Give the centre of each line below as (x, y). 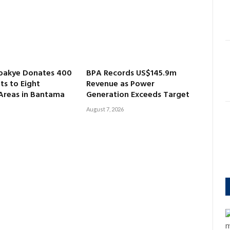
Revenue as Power (121, 84)
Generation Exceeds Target (138, 95)
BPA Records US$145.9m (132, 73)
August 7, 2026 (105, 109)
